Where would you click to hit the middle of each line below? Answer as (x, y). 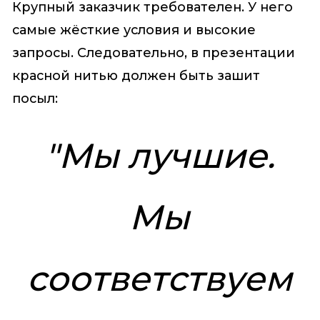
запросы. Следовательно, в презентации (153, 52)
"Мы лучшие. (160, 156)
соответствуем (160, 279)
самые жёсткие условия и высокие (134, 30)
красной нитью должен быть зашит (136, 75)
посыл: (35, 98)
